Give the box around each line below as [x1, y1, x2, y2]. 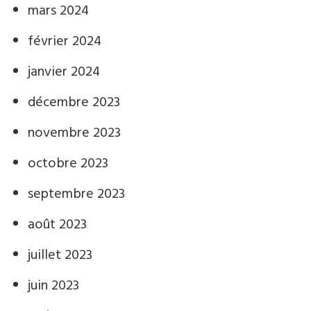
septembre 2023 [28, 183, 125, 205]
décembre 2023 [28, 92, 120, 114]
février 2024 [28, 31, 101, 53]
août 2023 [28, 214, 87, 236]
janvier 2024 [28, 61, 100, 83]
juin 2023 [28, 275, 79, 297]
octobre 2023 [28, 153, 108, 175]
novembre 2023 [28, 122, 121, 144]
